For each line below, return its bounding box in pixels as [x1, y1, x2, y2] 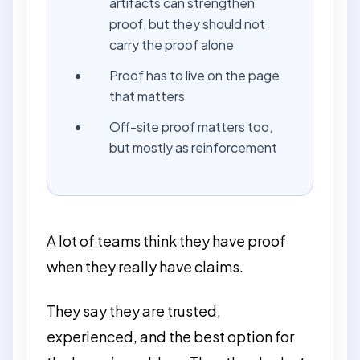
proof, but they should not [109, 14, 266, 32]
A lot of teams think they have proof [47, 231, 286, 250]
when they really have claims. [47, 257, 243, 276]
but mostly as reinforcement [109, 138, 278, 156]
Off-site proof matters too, [109, 117, 273, 135]
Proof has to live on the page [109, 66, 280, 84]
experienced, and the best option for [47, 326, 294, 346]
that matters [109, 87, 186, 104]
